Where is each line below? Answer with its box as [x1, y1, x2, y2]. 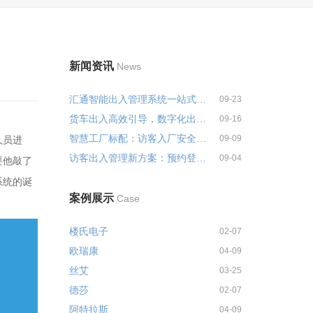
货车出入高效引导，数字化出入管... [196, 113, 206, 124]
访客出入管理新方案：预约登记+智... [196, 152, 206, 163]
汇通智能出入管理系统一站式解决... [196, 94, 206, 105]
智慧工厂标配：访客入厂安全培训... [196, 133, 206, 144]
